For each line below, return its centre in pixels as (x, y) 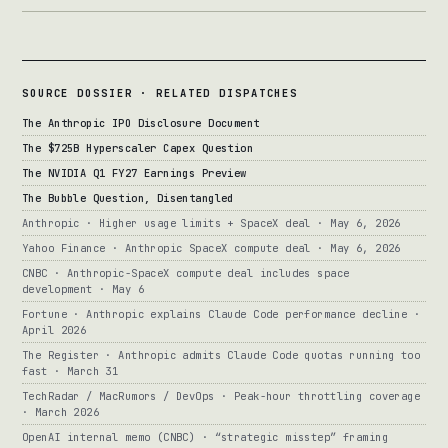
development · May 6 (83, 289)
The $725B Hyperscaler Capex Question (138, 148)
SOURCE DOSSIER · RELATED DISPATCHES (160, 93)
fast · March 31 (70, 371)
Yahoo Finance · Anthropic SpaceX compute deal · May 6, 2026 (211, 248)
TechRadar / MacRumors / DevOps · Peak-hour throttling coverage (221, 396)
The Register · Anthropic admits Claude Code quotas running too (221, 355)
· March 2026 (61, 412)
